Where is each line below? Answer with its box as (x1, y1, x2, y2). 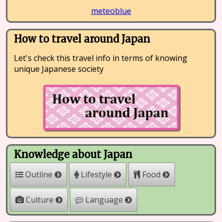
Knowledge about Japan (13, 148, 133, 161)
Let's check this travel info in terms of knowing (14, 52, 188, 64)
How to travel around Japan (13, 32, 151, 46)
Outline (23, 168, 55, 180)
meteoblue (91, 5, 131, 16)
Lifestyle (78, 168, 114, 180)
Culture (23, 194, 56, 206)
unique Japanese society (13, 63, 104, 74)
